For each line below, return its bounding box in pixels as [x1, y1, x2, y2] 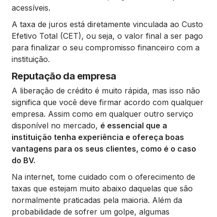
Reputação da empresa [12, 70, 116, 82]
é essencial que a [100, 121, 167, 130]
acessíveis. [12, 3, 50, 13]
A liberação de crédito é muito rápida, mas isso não [12, 86, 200, 95]
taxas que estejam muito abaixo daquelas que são [12, 184, 193, 193]
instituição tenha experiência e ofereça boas [12, 132, 184, 142]
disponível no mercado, [12, 121, 100, 130]
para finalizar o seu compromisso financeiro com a [12, 43, 200, 52]
